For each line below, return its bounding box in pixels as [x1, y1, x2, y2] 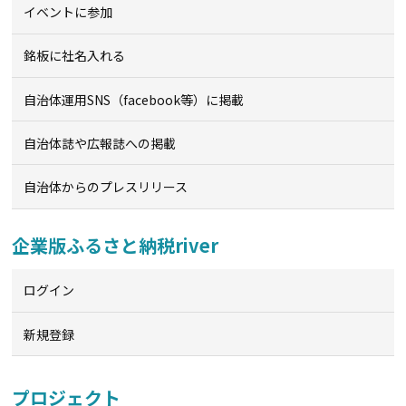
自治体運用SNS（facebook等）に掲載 [24, 90, 245, 109]
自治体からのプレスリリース [24, 178, 188, 197]
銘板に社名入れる [24, 46, 126, 65]
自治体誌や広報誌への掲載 [24, 133, 177, 152]
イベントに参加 [24, 3, 113, 22]
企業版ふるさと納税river [12, 231, 219, 258]
